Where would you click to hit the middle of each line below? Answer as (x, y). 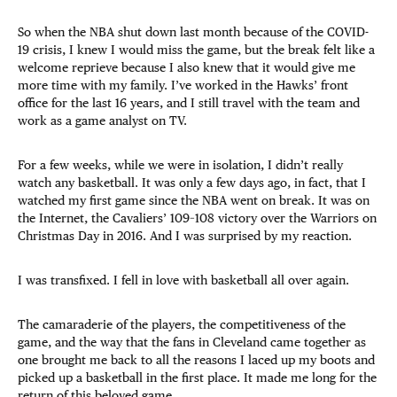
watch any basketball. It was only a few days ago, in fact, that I (192, 183)
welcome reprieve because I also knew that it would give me (187, 67)
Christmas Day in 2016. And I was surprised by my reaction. (185, 236)
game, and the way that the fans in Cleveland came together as (192, 342)
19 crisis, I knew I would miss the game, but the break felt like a (196, 50)
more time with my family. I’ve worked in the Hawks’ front (183, 85)
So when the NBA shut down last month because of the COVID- (193, 32)
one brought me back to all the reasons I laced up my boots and (196, 360)
